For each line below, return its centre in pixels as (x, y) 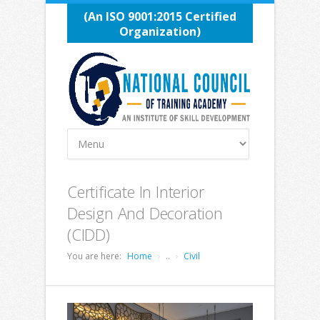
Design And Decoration (145, 213)
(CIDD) (89, 234)
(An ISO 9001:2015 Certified (160, 16)
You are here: (94, 256)
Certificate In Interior (136, 191)
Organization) (160, 31)
